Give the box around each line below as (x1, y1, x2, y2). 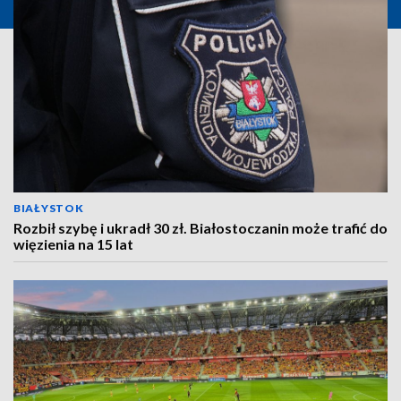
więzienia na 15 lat (13, 235, 133, 252)
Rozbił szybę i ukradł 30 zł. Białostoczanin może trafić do (13, 219, 388, 236)
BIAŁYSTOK (13, 201, 84, 215)
